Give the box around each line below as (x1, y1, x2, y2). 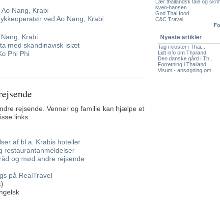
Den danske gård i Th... (158, 55, 214, 61)
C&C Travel (155, 16, 183, 22)
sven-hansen (155, 4, 187, 10)
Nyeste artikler (160, 34, 202, 41)
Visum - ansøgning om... (158, 67, 216, 73)
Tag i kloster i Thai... (158, 44, 205, 50)
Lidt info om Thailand (158, 50, 206, 55)
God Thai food (155, 10, 189, 16)
